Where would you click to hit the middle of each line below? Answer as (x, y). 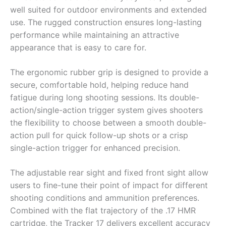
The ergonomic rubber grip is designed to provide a (109, 72)
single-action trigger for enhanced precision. (95, 148)
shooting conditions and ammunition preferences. (105, 198)
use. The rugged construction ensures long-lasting (106, 22)
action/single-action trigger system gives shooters (106, 110)
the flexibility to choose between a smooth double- (108, 123)
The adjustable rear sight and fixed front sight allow (109, 173)
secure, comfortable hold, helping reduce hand (99, 85)
